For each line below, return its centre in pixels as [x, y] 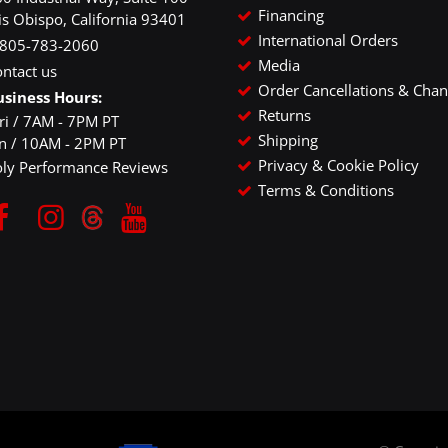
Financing [291, 15]
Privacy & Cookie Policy [338, 165]
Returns [284, 115]
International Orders [328, 40]
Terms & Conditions [326, 190]
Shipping [288, 140]
